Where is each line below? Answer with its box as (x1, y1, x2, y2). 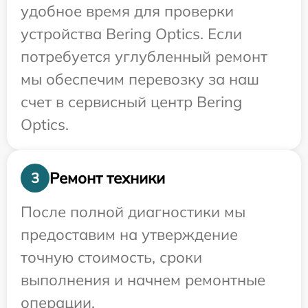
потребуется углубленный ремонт (21, 47, 267, 66)
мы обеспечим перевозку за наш (21, 69, 259, 89)
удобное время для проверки (21, 1, 234, 21)
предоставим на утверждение (21, 225, 238, 244)
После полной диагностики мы (21, 202, 245, 221)
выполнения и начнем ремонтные (21, 270, 265, 289)
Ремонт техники (49, 168, 165, 188)
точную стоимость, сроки (21, 247, 202, 267)
